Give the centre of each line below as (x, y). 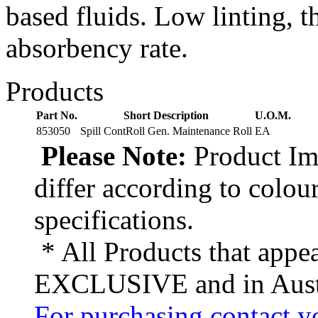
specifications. (114, 220)
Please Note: (110, 156)
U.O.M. (273, 116)
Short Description (166, 116)
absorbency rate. (97, 48)
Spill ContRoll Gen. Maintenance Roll (166, 131)
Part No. (57, 116)
